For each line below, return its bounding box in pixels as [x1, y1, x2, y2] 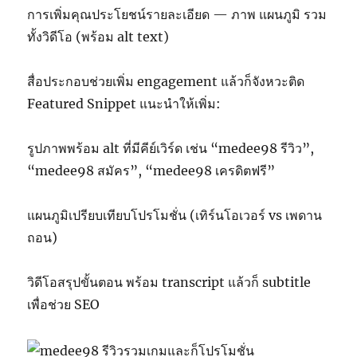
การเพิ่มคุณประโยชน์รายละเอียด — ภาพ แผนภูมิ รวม [27, 6, 328, 23]
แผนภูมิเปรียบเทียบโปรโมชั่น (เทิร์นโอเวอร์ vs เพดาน [27, 207, 323, 224]
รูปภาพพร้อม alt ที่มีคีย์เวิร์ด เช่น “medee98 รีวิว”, [27, 140, 315, 157]
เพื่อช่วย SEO [27, 296, 100, 313]
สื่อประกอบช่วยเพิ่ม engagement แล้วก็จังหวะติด [27, 73, 305, 90]
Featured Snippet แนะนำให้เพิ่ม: [27, 96, 222, 112]
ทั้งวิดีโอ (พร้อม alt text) [27, 29, 170, 45]
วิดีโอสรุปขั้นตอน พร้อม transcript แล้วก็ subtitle [27, 274, 312, 291]
